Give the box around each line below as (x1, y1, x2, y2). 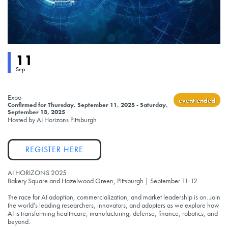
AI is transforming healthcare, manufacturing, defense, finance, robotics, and (8, 209, 218, 218)
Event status (7, 51, 45, 61)
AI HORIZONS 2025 (8, 168, 67, 178)
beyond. (8, 217, 30, 226)
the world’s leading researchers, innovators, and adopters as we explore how (8, 201, 219, 210)
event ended (179, 96, 215, 105)
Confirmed (8, 101, 37, 109)
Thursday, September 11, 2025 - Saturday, (48, 101, 168, 109)
